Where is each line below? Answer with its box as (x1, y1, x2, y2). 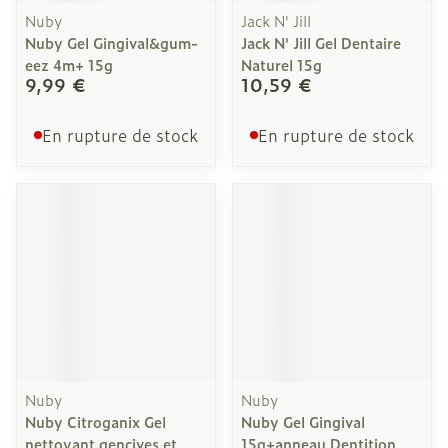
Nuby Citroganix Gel (25, 411, 166, 432)
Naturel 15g (241, 54, 322, 75)
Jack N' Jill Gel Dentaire (241, 32, 401, 53)
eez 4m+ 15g (25, 54, 113, 75)
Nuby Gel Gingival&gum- (25, 32, 198, 53)
